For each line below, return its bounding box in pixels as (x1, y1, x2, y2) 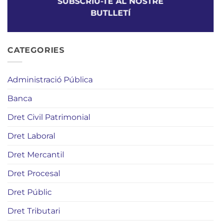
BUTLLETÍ (90, 8, 131, 18)
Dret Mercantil (7, 150, 64, 160)
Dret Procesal (7, 169, 60, 179)
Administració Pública (7, 75, 93, 85)
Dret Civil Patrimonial (7, 112, 90, 122)
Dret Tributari (7, 206, 60, 216)
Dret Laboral (7, 131, 55, 141)
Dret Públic (7, 187, 52, 197)
